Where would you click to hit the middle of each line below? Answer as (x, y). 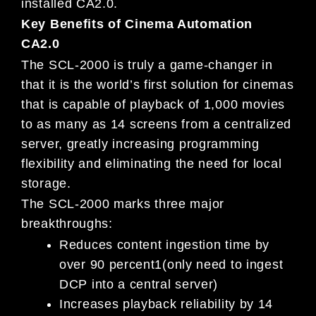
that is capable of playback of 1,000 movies (153, 104)
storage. (46, 183)
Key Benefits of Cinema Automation (137, 24)
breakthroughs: (67, 224)
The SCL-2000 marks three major (123, 204)
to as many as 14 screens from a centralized (157, 124)
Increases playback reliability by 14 (166, 304)
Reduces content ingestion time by (165, 244)
